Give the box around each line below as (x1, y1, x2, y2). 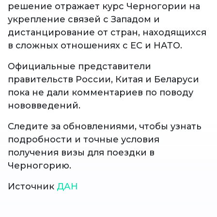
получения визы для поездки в (8, 147, 155, 158)
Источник (8, 181, 57, 192)
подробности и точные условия (8, 134, 159, 145)
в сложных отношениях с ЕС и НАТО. (8, 40, 182, 51)
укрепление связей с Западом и (8, 14, 160, 25)
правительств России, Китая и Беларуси (8, 74, 199, 85)
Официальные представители (8, 61, 151, 72)
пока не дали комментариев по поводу (8, 87, 193, 98)
